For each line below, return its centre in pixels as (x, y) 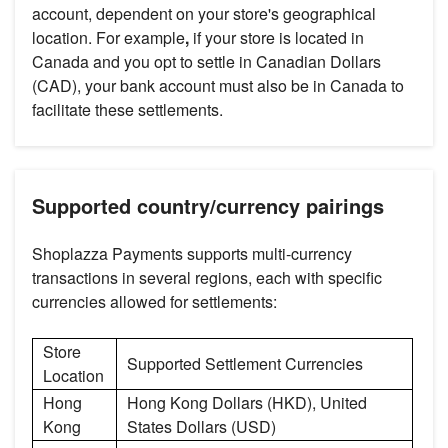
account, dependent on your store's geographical (204, 14)
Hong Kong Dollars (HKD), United (247, 403)
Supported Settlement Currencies (245, 364)
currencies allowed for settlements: (154, 302)
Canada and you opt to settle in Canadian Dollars (206, 62)
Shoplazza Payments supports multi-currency (192, 254)
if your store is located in (276, 38)
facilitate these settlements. (127, 110)
